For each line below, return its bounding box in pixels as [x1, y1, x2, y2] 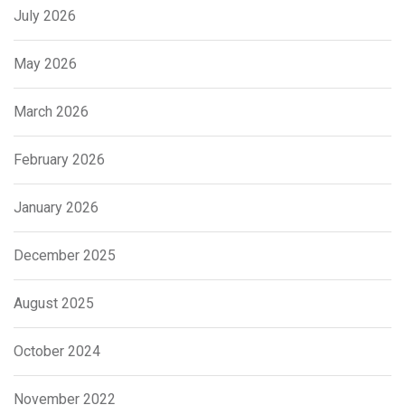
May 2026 [14, 55, 77, 73]
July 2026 [14, 7, 76, 25]
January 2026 [14, 199, 99, 217]
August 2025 [14, 295, 94, 313]
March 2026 [14, 103, 89, 121]
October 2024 [14, 343, 100, 361]
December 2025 [14, 247, 116, 265]
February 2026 [14, 151, 105, 169]
